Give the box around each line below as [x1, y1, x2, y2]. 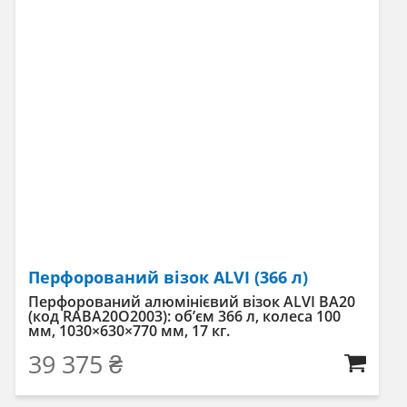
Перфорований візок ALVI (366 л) [28, 265, 308, 288]
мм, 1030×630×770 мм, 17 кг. [28, 320, 230, 341]
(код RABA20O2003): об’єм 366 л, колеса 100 [28, 305, 341, 326]
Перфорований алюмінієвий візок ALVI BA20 [28, 291, 355, 312]
